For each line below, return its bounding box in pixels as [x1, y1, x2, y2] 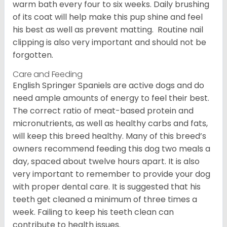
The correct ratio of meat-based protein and [13, 105, 194, 117]
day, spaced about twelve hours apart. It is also [13, 156, 200, 168]
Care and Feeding [13, 68, 83, 81]
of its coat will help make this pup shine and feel [13, 11, 203, 23]
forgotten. [13, 49, 53, 61]
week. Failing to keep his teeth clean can [13, 206, 174, 218]
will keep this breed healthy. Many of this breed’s [13, 130, 206, 142]
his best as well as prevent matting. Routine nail [13, 24, 203, 36]
